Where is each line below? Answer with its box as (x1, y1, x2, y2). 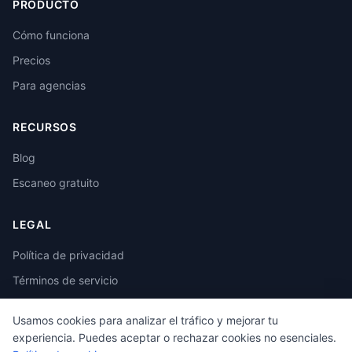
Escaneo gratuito (13, 176, 99, 189)
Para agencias (13, 79, 86, 92)
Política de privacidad (13, 248, 124, 262)
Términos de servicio (13, 273, 118, 287)
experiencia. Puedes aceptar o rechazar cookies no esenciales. (13, 331, 336, 344)
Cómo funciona (13, 28, 90, 42)
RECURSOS (13, 120, 77, 134)
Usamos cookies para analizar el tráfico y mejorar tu (13, 313, 278, 327)
